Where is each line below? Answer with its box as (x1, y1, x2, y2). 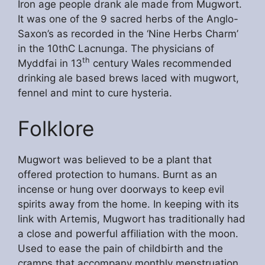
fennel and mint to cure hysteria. (18, 87, 172, 99)
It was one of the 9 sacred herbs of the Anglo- (18, 13, 238, 25)
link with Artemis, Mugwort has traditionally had (18, 212, 245, 225)
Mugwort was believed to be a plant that (18, 153, 212, 166)
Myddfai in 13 (18, 57, 82, 70)
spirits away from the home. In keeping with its (18, 198, 239, 210)
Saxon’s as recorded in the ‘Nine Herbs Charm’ (18, 28, 238, 40)
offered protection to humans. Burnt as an (18, 168, 217, 180)
